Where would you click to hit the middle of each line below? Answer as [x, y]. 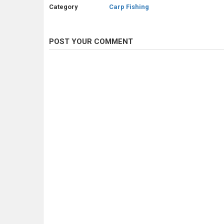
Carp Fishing [129, 7]
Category [63, 7]
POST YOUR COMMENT [91, 42]
